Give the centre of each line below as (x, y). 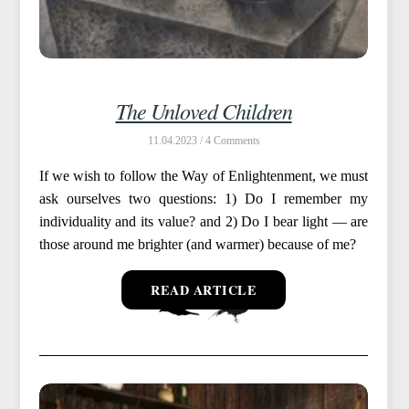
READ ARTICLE (204, 289)
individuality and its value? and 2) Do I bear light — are (204, 221)
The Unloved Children (204, 110)
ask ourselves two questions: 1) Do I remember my (204, 198)
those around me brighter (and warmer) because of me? (197, 244)
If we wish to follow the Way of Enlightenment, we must (204, 175)
